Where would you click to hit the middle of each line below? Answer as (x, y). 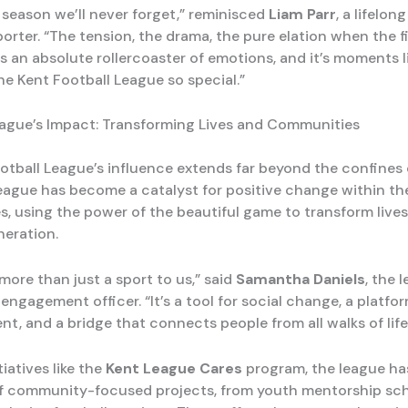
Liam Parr (302, 14)
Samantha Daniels (301, 280)
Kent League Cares (174, 368)
